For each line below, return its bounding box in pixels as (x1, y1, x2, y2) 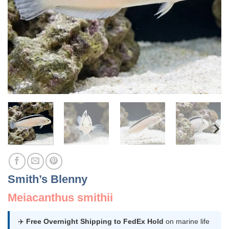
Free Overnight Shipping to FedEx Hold (26, 217, 164, 225)
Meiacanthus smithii (8, 191, 113, 204)
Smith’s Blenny (8, 172, 87, 186)
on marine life (164, 217, 210, 225)
